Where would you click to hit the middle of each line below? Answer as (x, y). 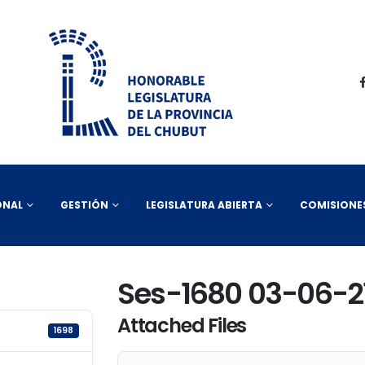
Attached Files (182, 325)
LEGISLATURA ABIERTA (204, 205)
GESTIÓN (84, 205)
